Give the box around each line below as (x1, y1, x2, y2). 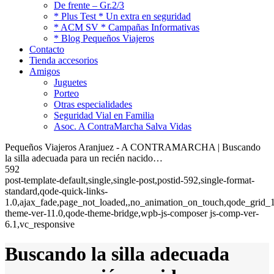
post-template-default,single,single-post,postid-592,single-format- (5, 174, 254, 185)
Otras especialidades (54, 98, 132, 109)
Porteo (54, 87, 79, 98)
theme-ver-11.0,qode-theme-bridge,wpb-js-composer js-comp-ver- (5, 207, 259, 218)
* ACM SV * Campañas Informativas (54, 21, 199, 32)
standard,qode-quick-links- (5, 185, 108, 196)
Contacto (29, 43, 64, 54)
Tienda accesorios (29, 54, 98, 65)
